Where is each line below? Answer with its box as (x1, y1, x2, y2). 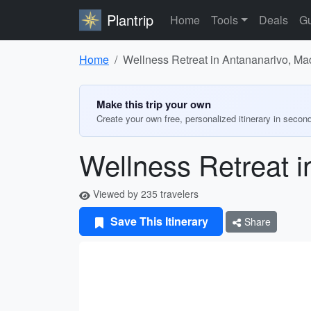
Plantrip (107, 10, 153, 30)
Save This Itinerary (108, 213, 208, 229)
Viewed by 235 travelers (90, 187, 199, 201)
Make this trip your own (96, 96, 211, 112)
